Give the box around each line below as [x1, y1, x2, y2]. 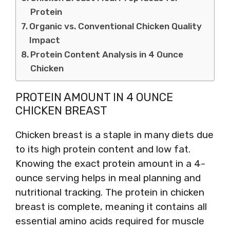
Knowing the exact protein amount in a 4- [15, 157, 205, 169]
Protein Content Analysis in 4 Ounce [30, 49, 184, 60]
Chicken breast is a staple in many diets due [15, 128, 214, 141]
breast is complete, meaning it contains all [15, 200, 207, 213]
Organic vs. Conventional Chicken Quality [29, 21, 202, 31]
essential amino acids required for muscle [15, 215, 204, 227]
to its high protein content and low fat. [15, 143, 190, 155]
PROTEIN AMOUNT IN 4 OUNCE [15, 90, 173, 104]
